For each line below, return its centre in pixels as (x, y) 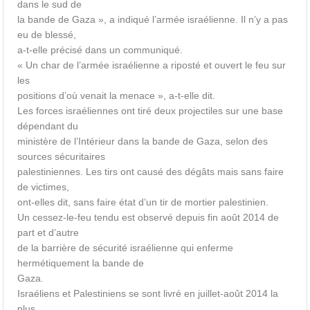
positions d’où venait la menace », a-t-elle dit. (117, 95)
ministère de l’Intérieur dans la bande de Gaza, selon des (143, 141)
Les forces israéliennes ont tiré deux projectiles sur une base (151, 111)
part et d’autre (48, 232)
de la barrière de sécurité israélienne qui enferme (126, 248)
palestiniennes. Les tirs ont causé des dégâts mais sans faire (151, 172)
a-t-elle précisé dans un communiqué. (100, 50)
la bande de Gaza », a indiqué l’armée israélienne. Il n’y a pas (153, 19)
